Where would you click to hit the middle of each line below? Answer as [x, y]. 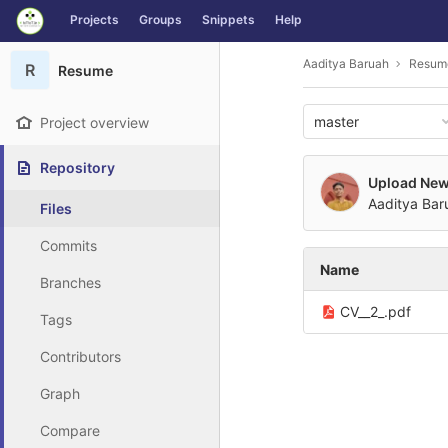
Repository [77, 167]
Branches [70, 282]
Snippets [228, 19]
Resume [85, 70]
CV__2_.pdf [375, 311]
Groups [160, 19]
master [336, 121]
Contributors [80, 356]
